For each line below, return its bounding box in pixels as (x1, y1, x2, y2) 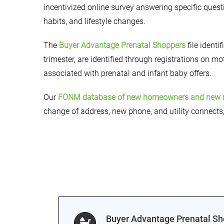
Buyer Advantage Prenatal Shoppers (59, 40, 185, 50)
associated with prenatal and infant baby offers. (43, 68, 211, 78)
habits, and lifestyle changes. (43, 16, 145, 26)
